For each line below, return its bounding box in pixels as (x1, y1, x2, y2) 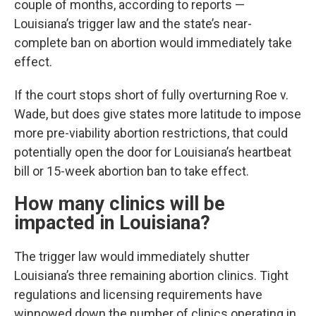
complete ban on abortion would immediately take (14, 35, 292, 51)
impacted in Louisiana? (14, 212, 210, 235)
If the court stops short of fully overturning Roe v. (14, 87, 288, 103)
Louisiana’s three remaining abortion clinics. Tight (14, 268, 288, 284)
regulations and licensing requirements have (14, 287, 262, 303)
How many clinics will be (14, 193, 225, 216)
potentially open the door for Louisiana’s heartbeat (14, 145, 291, 160)
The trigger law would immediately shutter (14, 249, 250, 265)
